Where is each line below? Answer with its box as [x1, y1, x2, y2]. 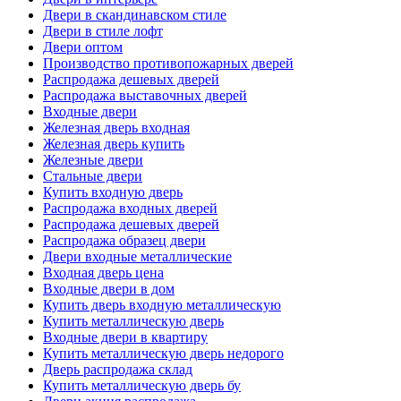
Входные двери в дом [43, 280, 175, 296]
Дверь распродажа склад [43, 361, 192, 377]
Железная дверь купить [43, 135, 184, 151]
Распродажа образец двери [43, 232, 206, 248]
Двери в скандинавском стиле [43, 6, 226, 22]
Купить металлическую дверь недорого [43, 345, 284, 361]
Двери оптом [43, 38, 123, 55]
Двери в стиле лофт [43, 22, 163, 38]
